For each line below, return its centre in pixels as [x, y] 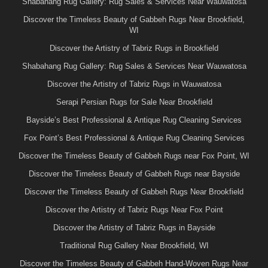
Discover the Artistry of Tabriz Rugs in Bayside [134, 227]
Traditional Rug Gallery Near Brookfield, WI [134, 245]
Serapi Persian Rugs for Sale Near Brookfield [134, 102]
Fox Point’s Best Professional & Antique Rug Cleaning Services [134, 138]
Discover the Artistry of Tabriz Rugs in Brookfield [134, 48]
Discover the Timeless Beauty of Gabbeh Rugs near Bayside [134, 173]
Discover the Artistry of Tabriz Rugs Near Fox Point [134, 209]
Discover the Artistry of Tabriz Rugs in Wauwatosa [134, 84]
